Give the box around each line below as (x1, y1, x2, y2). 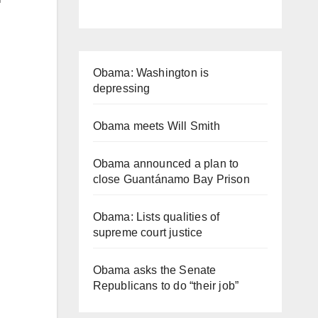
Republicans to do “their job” (92, 279, 239, 292)
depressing (92, 82, 150, 94)
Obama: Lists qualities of (92, 210, 220, 223)
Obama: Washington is (92, 66, 209, 79)
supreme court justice (92, 226, 203, 238)
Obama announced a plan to (92, 157, 239, 170)
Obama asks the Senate (92, 263, 216, 276)
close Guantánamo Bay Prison (92, 172, 250, 185)
